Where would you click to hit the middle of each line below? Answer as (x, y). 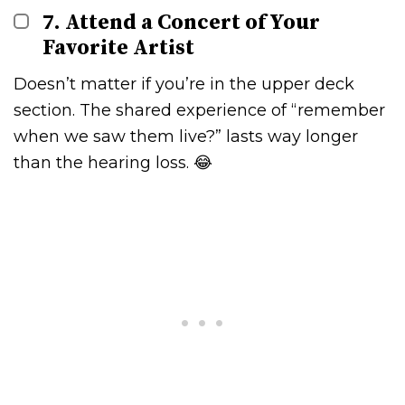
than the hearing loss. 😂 (113, 162)
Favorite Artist (119, 47)
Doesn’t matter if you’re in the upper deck (184, 84)
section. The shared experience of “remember (199, 110)
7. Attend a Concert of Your (182, 22)
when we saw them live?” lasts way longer (186, 136)
